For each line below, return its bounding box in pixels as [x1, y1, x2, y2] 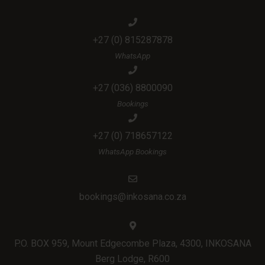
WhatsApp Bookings [98, 147, 167, 157]
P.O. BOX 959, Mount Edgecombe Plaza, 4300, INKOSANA [14, 238, 251, 250]
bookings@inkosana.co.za [79, 191, 186, 203]
